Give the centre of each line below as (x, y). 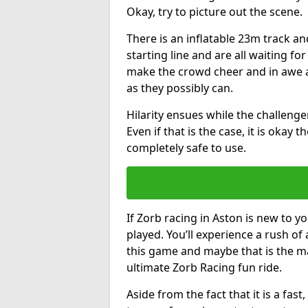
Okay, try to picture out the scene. (214, 11)
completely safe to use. (186, 147)
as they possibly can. (180, 88)
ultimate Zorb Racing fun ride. (204, 267)
